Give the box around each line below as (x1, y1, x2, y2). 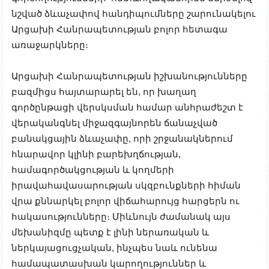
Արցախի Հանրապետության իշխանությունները (11, 70, 247, 81)
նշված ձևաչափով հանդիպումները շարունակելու (11, 8, 256, 19)
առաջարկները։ (11, 39, 88, 50)
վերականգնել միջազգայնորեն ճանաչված (11, 117, 217, 128)
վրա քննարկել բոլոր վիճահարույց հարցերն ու (11, 195, 240, 206)
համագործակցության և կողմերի (11, 164, 174, 175)
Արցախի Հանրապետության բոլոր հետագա (11, 23, 228, 34)
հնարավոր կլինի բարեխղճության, (11, 148, 181, 159)
